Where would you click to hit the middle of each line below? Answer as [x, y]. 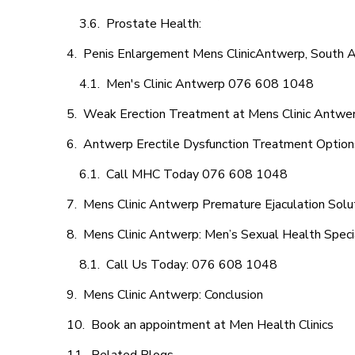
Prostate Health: [155, 24]
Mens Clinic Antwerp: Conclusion [173, 295]
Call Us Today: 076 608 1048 [192, 265]
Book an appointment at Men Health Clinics [212, 325]
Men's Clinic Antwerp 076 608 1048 [210, 84]
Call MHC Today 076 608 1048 [197, 174]
